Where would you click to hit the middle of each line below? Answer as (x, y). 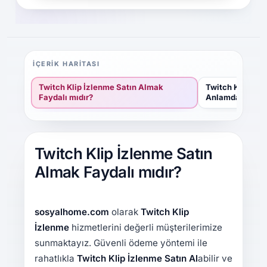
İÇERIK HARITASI (66, 63)
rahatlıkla (55, 259)
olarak (125, 212)
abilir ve (215, 259)
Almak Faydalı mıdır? (108, 172)
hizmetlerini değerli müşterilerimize (145, 228)
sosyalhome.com (72, 212)
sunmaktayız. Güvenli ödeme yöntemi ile (121, 243)
